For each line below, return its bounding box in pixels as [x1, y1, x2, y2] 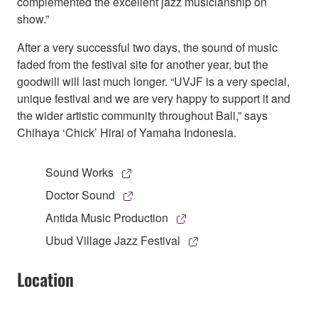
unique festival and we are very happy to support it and [17, 89, 290, 106]
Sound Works [45, 163, 114, 180]
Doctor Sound [45, 186, 115, 203]
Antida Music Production [45, 209, 168, 226]
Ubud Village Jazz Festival [45, 231, 180, 248]
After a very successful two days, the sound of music [17, 38, 278, 55]
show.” [17, 10, 49, 27]
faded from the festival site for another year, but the [17, 55, 268, 72]
